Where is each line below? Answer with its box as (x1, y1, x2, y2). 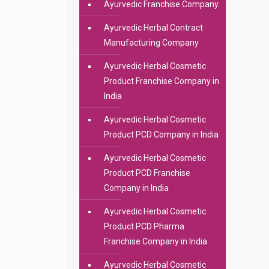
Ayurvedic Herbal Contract (103, 23, 203, 32)
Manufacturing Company (103, 38, 199, 47)
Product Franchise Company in (103, 76, 219, 86)
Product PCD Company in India (103, 130, 219, 139)
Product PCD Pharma (103, 222, 184, 231)
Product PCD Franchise (103, 168, 190, 178)
